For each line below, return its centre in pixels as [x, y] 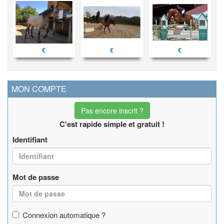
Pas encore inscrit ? [112, 110]
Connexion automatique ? [64, 214]
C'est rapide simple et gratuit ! [112, 124]
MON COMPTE [39, 88]
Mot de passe [36, 177]
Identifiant [30, 139]
